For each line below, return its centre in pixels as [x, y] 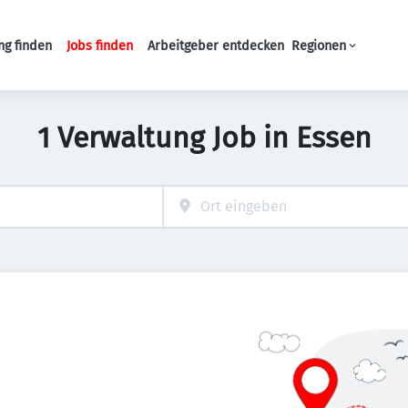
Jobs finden [100, 46]
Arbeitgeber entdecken [216, 46]
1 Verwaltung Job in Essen [204, 138]
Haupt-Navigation [209, 54]
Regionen [319, 46]
